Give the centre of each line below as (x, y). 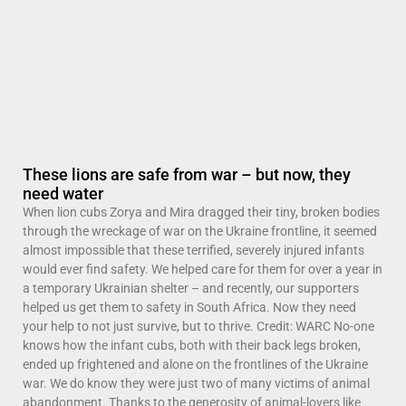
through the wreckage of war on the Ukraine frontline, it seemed (200, 231)
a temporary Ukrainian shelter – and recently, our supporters (191, 288)
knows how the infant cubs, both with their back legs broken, (192, 345)
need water (63, 193)
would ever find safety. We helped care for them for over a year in (203, 269)
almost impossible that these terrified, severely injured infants (193, 250)
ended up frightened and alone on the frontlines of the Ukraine (195, 364)
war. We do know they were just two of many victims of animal (196, 383)
